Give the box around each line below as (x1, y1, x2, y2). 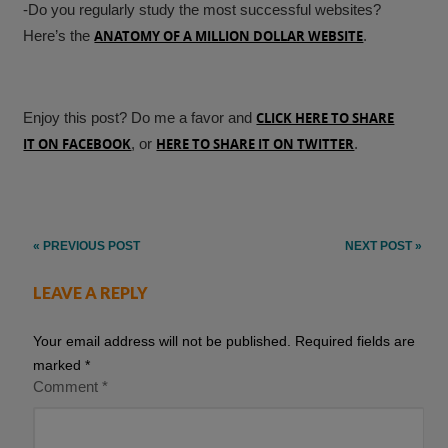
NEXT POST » (344, 239, 422, 254)
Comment (33, 378, 103, 396)
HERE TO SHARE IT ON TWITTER (156, 135, 355, 154)
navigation (32, 243, 99, 261)
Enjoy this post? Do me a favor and (23, 109, 257, 127)
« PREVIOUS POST (33, 239, 141, 254)
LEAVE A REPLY (33, 283, 149, 303)
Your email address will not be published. (33, 333, 292, 350)
